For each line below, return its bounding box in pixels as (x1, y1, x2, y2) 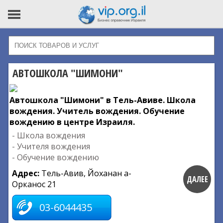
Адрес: (12, 168, 41, 179)
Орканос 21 (12, 179, 56, 190)
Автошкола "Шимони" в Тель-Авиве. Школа (9, 95, 196, 106)
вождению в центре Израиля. (9, 116, 135, 127)
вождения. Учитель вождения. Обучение (9, 106, 185, 116)
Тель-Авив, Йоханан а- (41, 168, 131, 179)
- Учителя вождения (12, 141, 90, 152)
